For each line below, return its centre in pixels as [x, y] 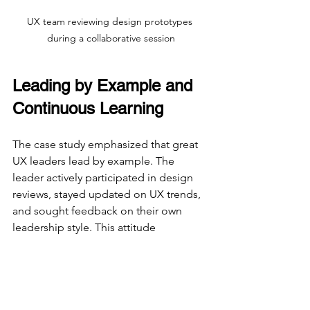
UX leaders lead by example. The [95, 161]
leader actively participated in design [104, 177]
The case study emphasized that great [107, 144]
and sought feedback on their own [99, 210]
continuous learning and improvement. [108, 260]
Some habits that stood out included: [104, 293]
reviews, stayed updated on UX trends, [108, 194]
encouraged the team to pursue [92, 244]
